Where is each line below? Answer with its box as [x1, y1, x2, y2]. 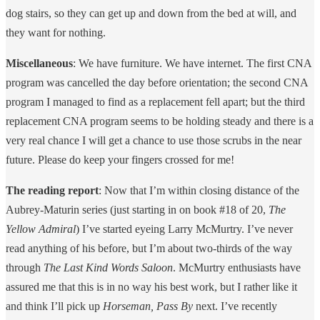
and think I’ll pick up [6, 299, 103, 312]
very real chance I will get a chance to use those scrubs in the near [6, 134, 301, 146]
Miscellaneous [6, 56, 73, 69]
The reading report [6, 184, 99, 196]
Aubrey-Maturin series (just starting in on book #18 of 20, [6, 203, 269, 216]
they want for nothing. [6, 26, 106, 39]
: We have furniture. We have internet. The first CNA [73, 56, 311, 69]
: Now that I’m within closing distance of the [99, 184, 299, 196]
